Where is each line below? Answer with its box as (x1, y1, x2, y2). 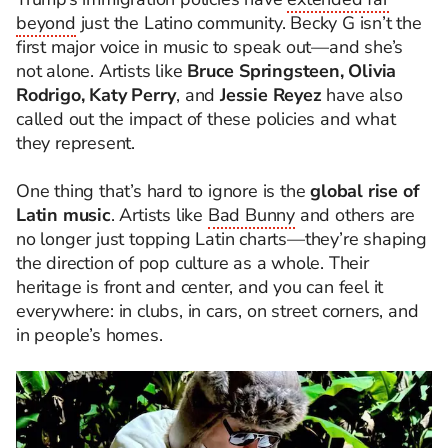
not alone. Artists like (16, 59, 188, 83)
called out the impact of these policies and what (16, 107, 396, 131)
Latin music (16, 203, 111, 227)
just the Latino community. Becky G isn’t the (75, 11, 422, 35)
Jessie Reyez (215, 83, 322, 107)
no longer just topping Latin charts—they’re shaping (16, 227, 427, 251)
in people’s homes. (16, 323, 163, 347)
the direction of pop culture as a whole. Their (16, 251, 369, 275)
